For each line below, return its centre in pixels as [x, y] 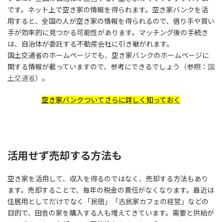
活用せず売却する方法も [65, 155]
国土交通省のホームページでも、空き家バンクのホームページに [108, 55]
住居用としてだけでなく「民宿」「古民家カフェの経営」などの [108, 201]
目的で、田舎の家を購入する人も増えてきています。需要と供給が [111, 213]
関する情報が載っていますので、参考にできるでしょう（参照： [108, 66]
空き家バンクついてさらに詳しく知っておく [111, 100]
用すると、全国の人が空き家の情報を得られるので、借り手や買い [111, 21]
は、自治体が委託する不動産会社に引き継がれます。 [90, 44]
